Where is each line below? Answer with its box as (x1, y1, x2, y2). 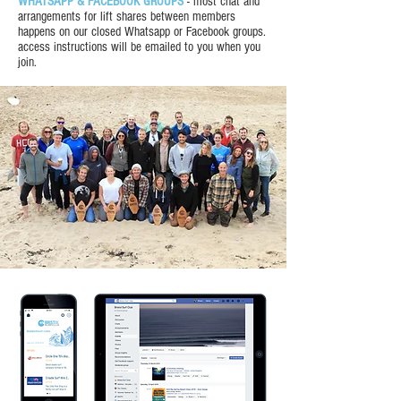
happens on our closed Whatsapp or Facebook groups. (18, 23, 266, 39)
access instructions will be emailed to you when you (18, 38, 260, 55)
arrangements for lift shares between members (18, 8, 235, 24)
